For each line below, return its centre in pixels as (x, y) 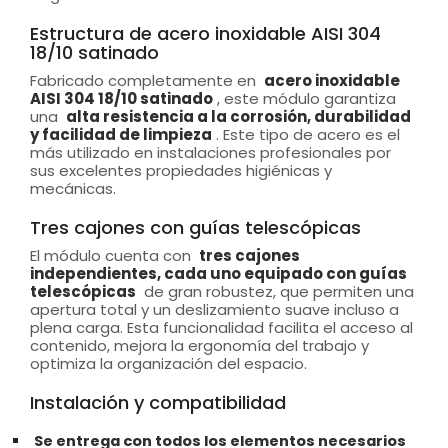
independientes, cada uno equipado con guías (218, 274)
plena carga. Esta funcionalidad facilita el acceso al (221, 328)
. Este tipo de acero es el (308, 135)
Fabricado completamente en (145, 81)
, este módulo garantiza (306, 99)
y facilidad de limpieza (121, 135)
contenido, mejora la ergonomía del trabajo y (199, 346)
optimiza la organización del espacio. (168, 364)
